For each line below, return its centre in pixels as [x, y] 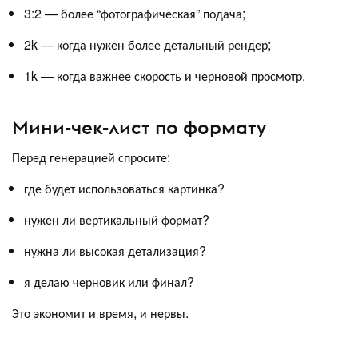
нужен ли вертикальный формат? [117, 219]
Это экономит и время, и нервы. [100, 312]
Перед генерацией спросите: [91, 157]
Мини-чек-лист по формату [139, 127]
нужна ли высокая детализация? [115, 250]
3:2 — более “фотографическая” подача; [135, 14]
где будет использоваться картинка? [124, 188]
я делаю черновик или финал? [109, 281]
